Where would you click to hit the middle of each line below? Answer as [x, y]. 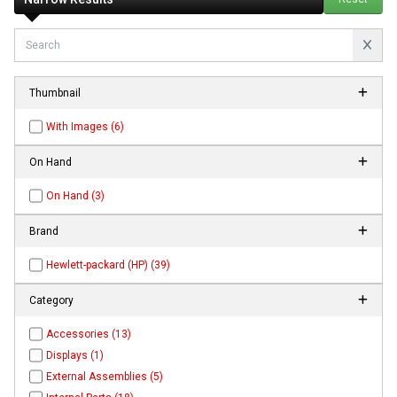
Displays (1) [75, 355]
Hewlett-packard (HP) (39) [109, 265]
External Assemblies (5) [105, 376]
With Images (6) [86, 126]
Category [51, 300]
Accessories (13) [89, 334]
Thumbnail [55, 93]
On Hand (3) [76, 195]
